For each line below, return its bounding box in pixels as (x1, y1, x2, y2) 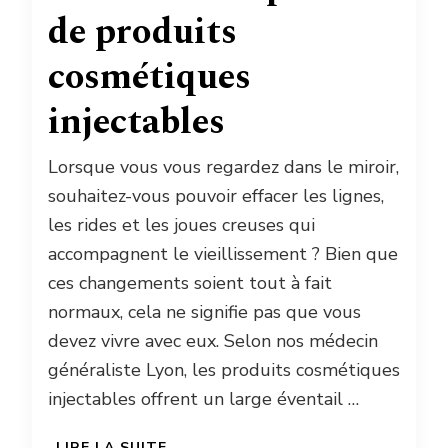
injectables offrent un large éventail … (48, 387, 359, 412)
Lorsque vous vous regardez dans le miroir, (48, 155, 399, 180)
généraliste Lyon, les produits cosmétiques (48, 358, 400, 383)
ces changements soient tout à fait (48, 271, 332, 296)
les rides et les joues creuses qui (48, 213, 315, 238)
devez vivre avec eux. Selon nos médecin (48, 329, 378, 354)
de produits (48, 5, 237, 61)
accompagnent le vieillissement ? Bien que (48, 242, 398, 267)
